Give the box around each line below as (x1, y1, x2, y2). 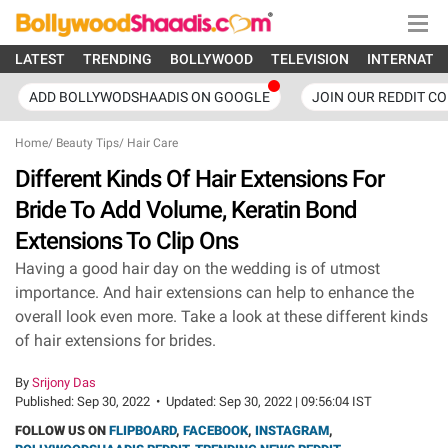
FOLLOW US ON (15, 423, 109, 438)
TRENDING (83, 51, 152, 67)
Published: (15, 394, 77, 409)
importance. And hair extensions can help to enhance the (15, 283, 414, 302)
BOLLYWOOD (170, 51, 253, 67)
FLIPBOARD (109, 423, 176, 438)
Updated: (166, 394, 219, 409)
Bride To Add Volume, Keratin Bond (15, 196, 357, 224)
